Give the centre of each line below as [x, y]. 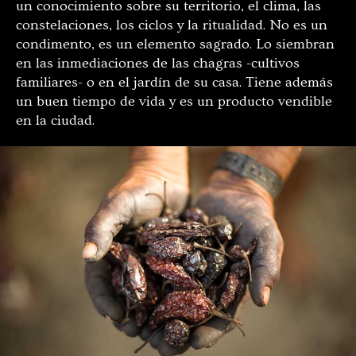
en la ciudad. [55, 120]
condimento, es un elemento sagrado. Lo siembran [175, 44]
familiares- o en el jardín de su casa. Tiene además [174, 82]
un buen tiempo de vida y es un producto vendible [174, 101]
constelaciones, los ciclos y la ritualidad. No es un [172, 25]
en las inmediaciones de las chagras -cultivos [158, 63]
